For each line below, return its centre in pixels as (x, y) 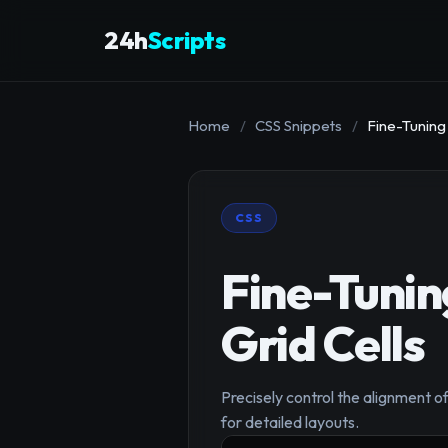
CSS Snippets (299, 125)
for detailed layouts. (290, 422)
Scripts (186, 40)
